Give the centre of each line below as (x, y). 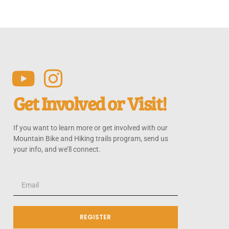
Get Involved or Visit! (90, 103)
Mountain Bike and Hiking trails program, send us (90, 138)
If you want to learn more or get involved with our (90, 128)
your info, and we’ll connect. (57, 149)
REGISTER (96, 217)
